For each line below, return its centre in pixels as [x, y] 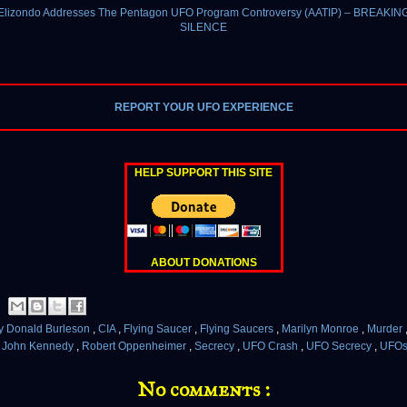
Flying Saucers [238, 329]
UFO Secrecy [340, 347]
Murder [386, 329]
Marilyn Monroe [322, 329]
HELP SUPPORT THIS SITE [203, 173]
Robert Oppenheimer [135, 347]
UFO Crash [272, 347]
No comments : [203, 390]
